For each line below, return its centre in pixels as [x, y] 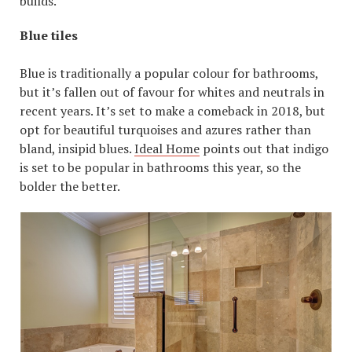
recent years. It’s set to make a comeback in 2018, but [172, 110]
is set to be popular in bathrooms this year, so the [160, 167]
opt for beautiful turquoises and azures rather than [165, 129]
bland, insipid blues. [77, 148]
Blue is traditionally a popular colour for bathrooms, [169, 73]
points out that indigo [264, 148]
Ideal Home [167, 148]
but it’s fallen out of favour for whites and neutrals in [172, 92]
